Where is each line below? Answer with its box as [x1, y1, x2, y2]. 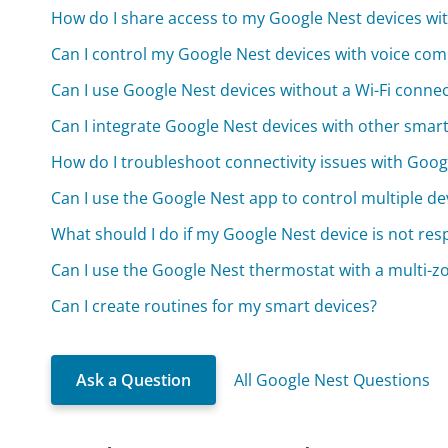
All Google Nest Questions [234, 368, 431, 391]
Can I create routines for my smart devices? [51, 294, 378, 317]
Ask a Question [76, 368, 192, 391]
